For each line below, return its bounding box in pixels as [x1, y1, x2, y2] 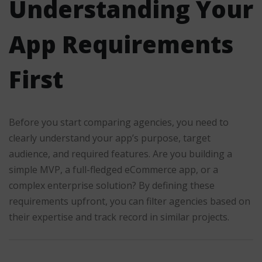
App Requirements [9, 27, 233, 60]
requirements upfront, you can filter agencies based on [9, 194, 250, 208]
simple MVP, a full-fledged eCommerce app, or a [9, 163, 218, 176]
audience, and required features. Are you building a [9, 147, 232, 160]
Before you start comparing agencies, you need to [9, 115, 229, 129]
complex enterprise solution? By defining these [9, 178, 215, 192]
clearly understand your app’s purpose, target [9, 131, 211, 144]
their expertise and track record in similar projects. [9, 210, 229, 223]
